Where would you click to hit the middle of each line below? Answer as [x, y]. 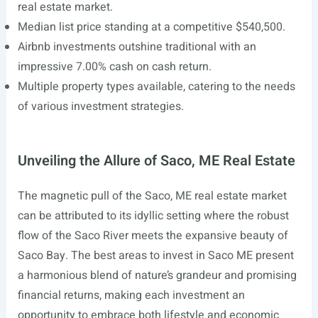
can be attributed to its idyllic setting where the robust [153, 216]
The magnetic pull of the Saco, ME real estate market [152, 196]
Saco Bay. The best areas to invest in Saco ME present [155, 256]
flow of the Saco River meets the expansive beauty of [153, 236]
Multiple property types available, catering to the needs [156, 87]
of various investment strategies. [100, 106]
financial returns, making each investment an [131, 295]
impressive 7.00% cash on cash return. [114, 67]
